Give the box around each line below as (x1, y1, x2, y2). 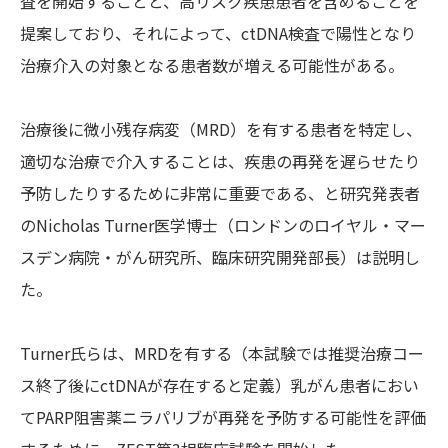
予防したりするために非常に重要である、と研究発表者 (20, 181, 420, 206)
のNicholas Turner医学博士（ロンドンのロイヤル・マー (20, 213, 426, 238)
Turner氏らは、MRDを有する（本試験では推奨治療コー (20, 341, 424, 366)
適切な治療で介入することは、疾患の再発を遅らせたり (20, 149, 420, 174)
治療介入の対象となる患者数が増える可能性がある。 (20, 53, 404, 78)
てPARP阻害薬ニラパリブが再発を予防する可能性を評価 (20, 405, 426, 430)
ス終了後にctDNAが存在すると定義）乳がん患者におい (20, 373, 419, 398)
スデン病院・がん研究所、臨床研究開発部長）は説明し (20, 245, 420, 270)
